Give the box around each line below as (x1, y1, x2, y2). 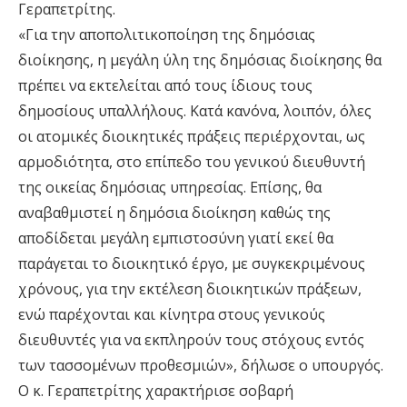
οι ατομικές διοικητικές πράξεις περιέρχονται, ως (18, 126, 365, 147)
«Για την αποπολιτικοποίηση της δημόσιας (18, 25, 315, 45)
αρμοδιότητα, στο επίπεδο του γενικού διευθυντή (18, 152, 365, 173)
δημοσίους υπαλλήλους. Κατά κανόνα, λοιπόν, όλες (18, 101, 372, 122)
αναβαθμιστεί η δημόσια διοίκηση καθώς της (18, 203, 331, 223)
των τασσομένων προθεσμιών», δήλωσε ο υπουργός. (18, 355, 383, 376)
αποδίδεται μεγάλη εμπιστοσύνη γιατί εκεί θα (18, 228, 333, 249)
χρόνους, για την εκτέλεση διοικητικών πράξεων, (18, 279, 362, 300)
